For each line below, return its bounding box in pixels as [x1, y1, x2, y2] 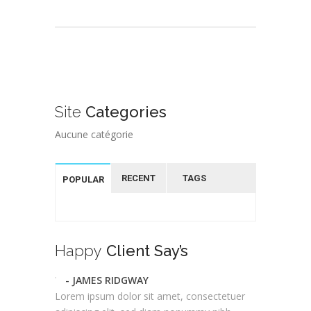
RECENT [121, 172, 155, 183]
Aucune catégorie [55, 127, 133, 141]
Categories [81, 102, 167, 121]
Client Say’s [102, 241, 188, 260]
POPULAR [62, 174, 104, 185]
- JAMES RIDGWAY [65, 273, 149, 287]
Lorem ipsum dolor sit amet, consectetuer [55, 289, 245, 303]
